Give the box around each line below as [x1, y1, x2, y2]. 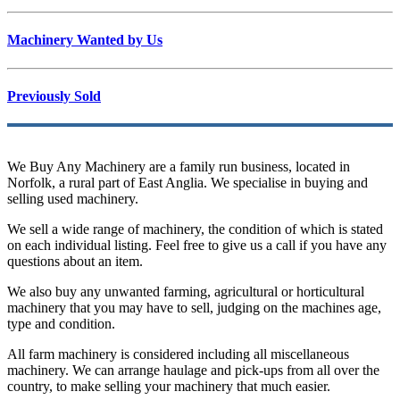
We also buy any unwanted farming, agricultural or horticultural [7, 284, 364, 300]
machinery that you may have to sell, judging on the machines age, [7, 300, 381, 316]
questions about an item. [7, 254, 143, 270]
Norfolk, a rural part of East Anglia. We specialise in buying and [7, 175, 368, 191]
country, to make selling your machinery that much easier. [7, 379, 330, 395]
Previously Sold [7, 87, 101, 104]
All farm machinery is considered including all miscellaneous [7, 346, 349, 362]
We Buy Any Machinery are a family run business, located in [7, 159, 350, 175]
